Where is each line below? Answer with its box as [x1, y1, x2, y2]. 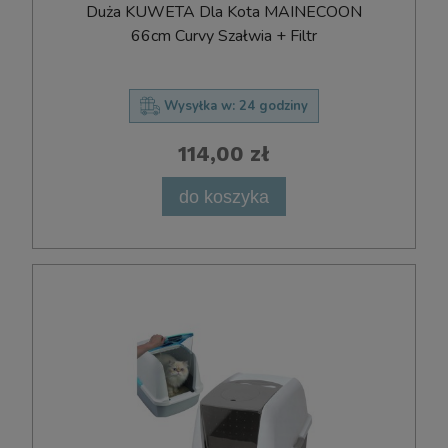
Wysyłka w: [164, 96, 235, 115]
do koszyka [179, 185, 269, 207]
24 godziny [239, 96, 308, 115]
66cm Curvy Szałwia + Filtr [131, 24, 317, 47]
